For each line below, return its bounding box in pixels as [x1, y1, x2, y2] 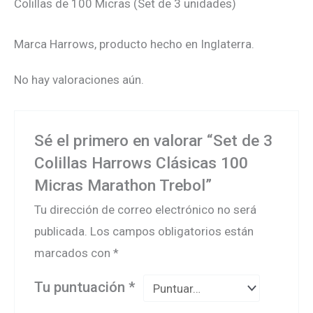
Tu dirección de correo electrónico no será [34, 203, 257, 217]
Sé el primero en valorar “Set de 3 [34, 131, 273, 150]
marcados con [34, 246, 114, 260]
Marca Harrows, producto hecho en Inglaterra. [14, 37, 254, 52]
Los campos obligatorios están [90, 224, 254, 238]
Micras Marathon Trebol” [34, 176, 212, 195]
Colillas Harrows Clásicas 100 [34, 154, 249, 173]
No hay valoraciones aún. [14, 73, 144, 87]
